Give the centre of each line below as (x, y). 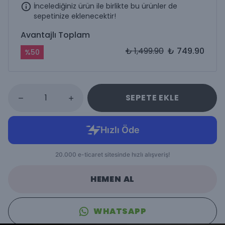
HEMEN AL (113, 179)
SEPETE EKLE (152, 98)
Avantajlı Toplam (55, 35)
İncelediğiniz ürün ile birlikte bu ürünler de (105, 6)
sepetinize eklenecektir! (75, 16)
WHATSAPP (120, 211)
